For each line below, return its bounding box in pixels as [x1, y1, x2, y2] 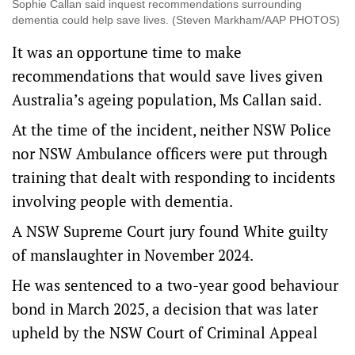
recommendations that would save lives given [12, 66, 323, 86]
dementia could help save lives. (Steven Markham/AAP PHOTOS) [12, 13, 340, 26]
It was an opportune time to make [12, 42, 242, 62]
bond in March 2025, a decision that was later [12, 299, 318, 319]
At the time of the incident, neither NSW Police [12, 120, 331, 139]
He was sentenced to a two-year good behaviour [12, 275, 338, 295]
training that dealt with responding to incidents [12, 167, 335, 187]
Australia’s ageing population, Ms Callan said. [12, 90, 322, 109]
